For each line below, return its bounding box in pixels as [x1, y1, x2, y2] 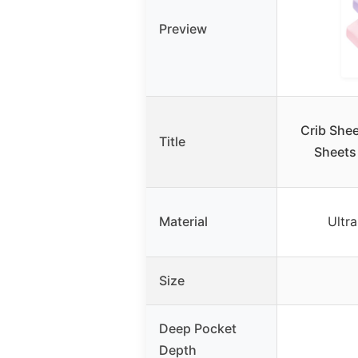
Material [159, 213, 208, 229]
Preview [159, 20, 207, 37]
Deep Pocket [159, 320, 237, 336]
